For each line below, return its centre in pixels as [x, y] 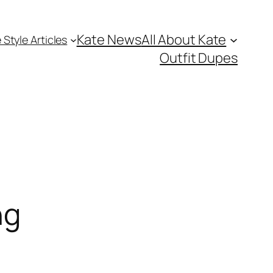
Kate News [109, 40]
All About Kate [184, 40]
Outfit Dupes [199, 58]
